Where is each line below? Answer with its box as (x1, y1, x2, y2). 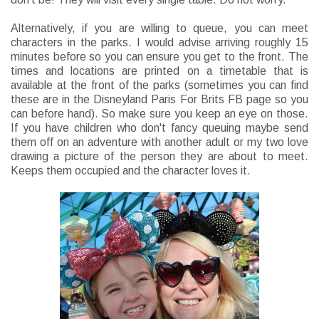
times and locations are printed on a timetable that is (11, 65, 308, 78)
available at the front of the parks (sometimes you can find (11, 79, 308, 92)
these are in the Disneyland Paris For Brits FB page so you (11, 93, 308, 106)
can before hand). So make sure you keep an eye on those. (11, 108, 308, 120)
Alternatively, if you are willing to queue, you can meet (11, 22, 308, 35)
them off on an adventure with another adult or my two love (11, 136, 308, 149)
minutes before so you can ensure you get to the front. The (11, 51, 308, 63)
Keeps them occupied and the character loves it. (11, 164, 251, 177)
